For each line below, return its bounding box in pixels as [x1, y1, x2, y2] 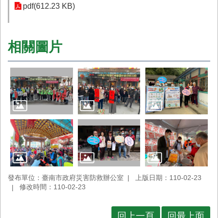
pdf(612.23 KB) [23, 2, 75, 10]
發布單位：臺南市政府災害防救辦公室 [8, 173, 124, 182]
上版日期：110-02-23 [135, 173, 201, 182]
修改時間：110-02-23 [19, 183, 86, 191]
